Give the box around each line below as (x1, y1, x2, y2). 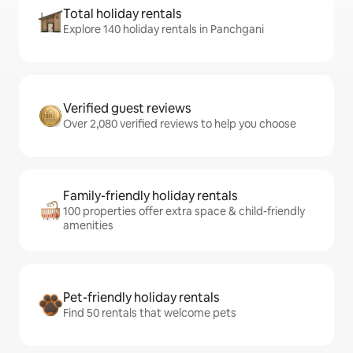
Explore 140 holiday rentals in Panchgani (63, 22, 264, 37)
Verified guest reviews (63, 100, 191, 117)
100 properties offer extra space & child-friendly (63, 204, 305, 219)
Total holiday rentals (63, 6, 181, 23)
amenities (63, 218, 113, 233)
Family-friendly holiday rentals (63, 188, 237, 205)
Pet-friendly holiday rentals (63, 289, 219, 307)
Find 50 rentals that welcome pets (63, 306, 236, 321)
